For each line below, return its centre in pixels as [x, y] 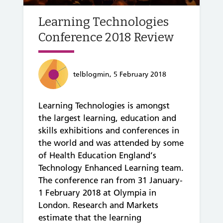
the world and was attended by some [111, 143]
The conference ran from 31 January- [111, 180]
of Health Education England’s [97, 155]
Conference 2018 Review [106, 38]
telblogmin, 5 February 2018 [120, 74]
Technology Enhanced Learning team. [111, 167]
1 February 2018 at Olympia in [97, 192]
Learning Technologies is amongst [104, 105]
